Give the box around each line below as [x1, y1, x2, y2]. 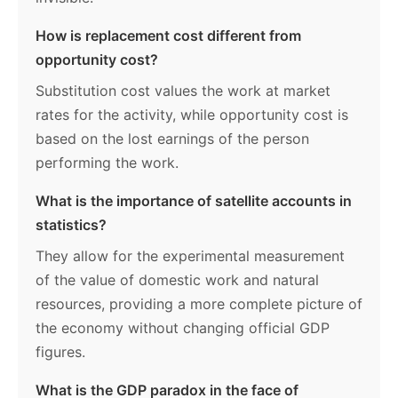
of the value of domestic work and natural [36, 271, 319, 290]
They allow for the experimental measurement [36, 247, 345, 266]
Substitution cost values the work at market [36, 82, 330, 100]
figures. [36, 343, 85, 362]
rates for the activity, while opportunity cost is [36, 106, 348, 124]
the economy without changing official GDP [36, 319, 330, 338]
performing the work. [36, 154, 179, 172]
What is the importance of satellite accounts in [36, 192, 352, 211]
